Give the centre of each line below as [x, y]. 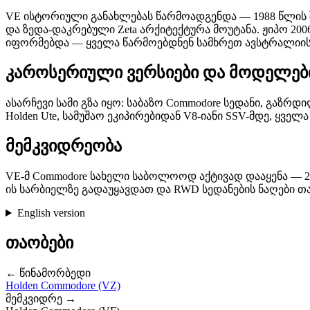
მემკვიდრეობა [64, 146]
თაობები [39, 243]
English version [51, 213]
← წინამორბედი [48, 273]
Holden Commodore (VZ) [63, 285]
